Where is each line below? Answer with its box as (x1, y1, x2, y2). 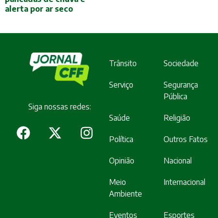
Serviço (109, 80, 133, 90)
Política (109, 134, 133, 145)
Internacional (163, 177, 205, 187)
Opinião (109, 156, 134, 166)
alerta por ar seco (5, 4, 73, 14)
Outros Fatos (163, 134, 208, 145)
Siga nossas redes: (28, 101, 91, 111)
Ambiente (109, 189, 142, 199)
